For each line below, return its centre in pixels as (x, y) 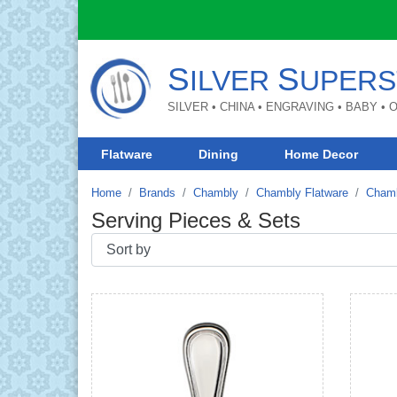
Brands (157, 192)
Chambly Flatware (302, 192)
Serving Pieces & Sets (196, 220)
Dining (219, 154)
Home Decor (322, 154)
